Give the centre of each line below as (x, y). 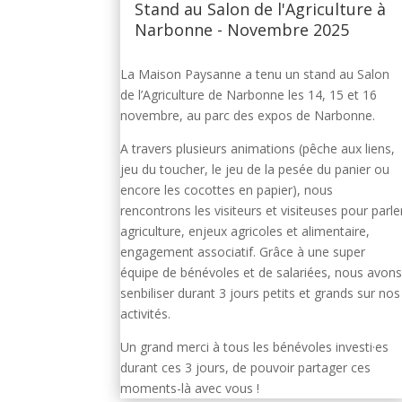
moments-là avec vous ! (190, 388)
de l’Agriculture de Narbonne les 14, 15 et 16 (249, 94)
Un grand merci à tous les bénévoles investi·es (255, 346)
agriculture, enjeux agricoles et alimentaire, (245, 231)
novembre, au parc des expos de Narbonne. (248, 115)
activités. (146, 313)
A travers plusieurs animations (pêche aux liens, (258, 148)
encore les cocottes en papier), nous (227, 189)
